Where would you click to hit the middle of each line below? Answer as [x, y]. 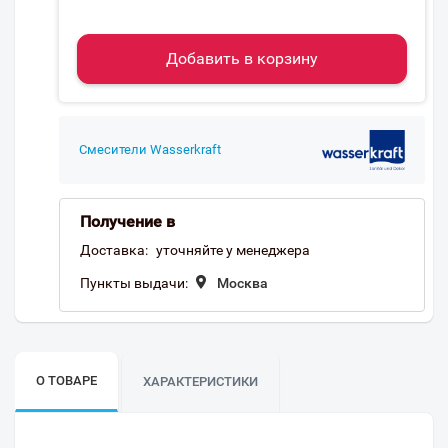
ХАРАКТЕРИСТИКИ [200, 381]
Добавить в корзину [242, 58]
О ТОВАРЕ [66, 380]
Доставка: [114, 250]
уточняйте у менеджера [233, 250]
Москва [242, 283]
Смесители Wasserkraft [150, 149]
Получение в [127, 221]
